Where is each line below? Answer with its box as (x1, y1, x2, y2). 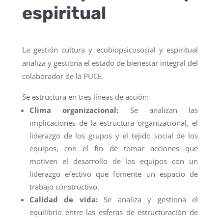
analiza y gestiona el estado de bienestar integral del (22, 57, 198, 68)
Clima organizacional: (29, 105, 119, 115)
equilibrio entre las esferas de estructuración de (29, 207, 198, 217)
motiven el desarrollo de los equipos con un (29, 156, 198, 166)
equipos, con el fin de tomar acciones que (29, 143, 198, 153)
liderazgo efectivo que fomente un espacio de (29, 168, 198, 179)
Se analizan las (118, 105, 198, 115)
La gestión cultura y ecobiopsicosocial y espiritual (22, 44, 198, 55)
